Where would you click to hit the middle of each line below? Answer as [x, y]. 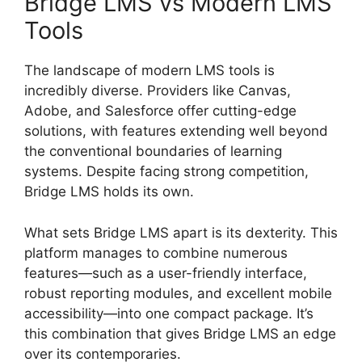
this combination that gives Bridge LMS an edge [180, 333]
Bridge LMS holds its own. [109, 192]
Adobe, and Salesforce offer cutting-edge [160, 111]
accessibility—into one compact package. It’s [169, 313]
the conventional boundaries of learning [153, 152]
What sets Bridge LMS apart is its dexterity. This [181, 232]
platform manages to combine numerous [156, 253]
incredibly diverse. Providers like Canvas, [158, 91]
